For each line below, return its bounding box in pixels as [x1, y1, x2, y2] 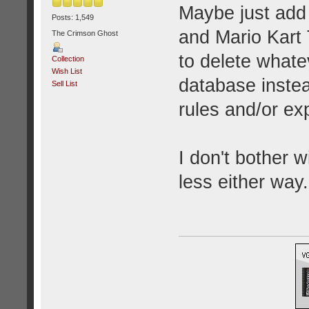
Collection [51, 54, 84, 63]
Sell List [51, 79, 77, 88]
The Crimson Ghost [51, 28, 118, 37]
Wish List [51, 67, 82, 76]
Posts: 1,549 [51, 12, 94, 21]
